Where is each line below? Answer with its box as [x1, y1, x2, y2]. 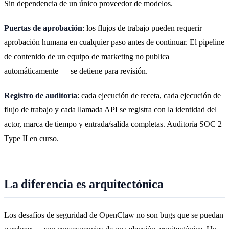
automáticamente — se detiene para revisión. [4, 66, 148, 76]
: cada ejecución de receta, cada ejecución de [77, 91, 221, 100]
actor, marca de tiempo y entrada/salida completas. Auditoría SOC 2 [4, 120, 222, 129]
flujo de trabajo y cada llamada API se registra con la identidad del [4, 105, 217, 114]
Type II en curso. [4, 134, 59, 143]
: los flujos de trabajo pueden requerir [82, 24, 202, 33]
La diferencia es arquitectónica [4, 177, 164, 191]
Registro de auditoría [4, 91, 77, 100]
